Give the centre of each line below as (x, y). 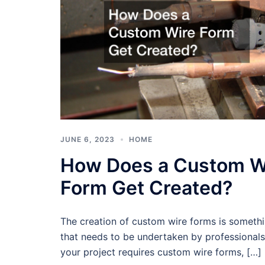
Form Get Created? (146, 188)
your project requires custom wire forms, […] (161, 252)
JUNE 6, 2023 (88, 139)
